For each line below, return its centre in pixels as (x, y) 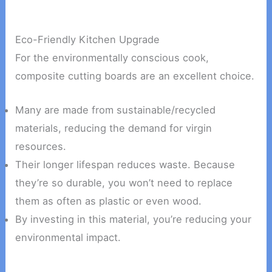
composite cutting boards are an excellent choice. (135, 76)
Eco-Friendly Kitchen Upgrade (88, 39)
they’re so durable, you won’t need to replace (124, 183)
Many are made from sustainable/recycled (116, 110)
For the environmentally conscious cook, (112, 57)
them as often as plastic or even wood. (109, 201)
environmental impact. (68, 238)
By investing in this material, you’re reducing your (134, 219)
